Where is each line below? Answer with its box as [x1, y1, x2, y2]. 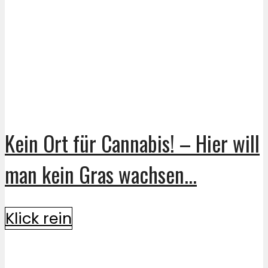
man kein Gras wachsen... [5, 158, 197, 190]
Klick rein [5, 207, 72, 229]
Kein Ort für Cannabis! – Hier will [5, 127, 260, 159]
